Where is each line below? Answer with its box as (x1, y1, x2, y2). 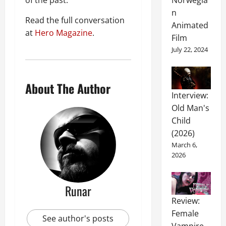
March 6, (171, 140, 197, 150)
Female (171, 207, 199, 219)
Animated (171, 20, 208, 31)
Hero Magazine (35, 27, 92, 39)
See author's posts (42, 213, 114, 224)
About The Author (25, 79, 110, 98)
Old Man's (171, 102, 209, 114)
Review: (171, 195, 200, 206)
